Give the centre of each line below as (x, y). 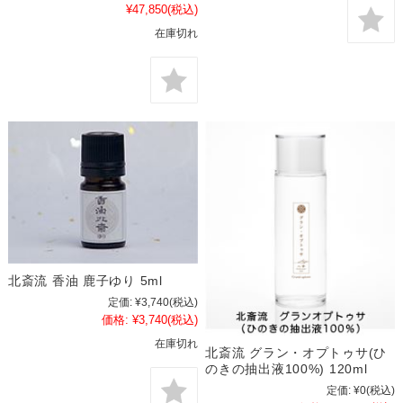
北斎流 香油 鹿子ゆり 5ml (85, 281)
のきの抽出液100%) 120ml (287, 369)
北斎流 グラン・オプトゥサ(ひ (296, 353)
